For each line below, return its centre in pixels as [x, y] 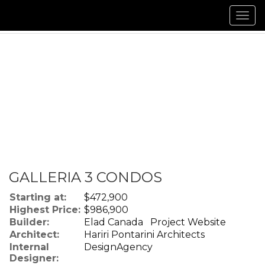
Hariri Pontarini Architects [144, 235]
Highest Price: [45, 210]
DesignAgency [118, 247]
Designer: [34, 258]
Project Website [188, 222]
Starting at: [38, 197]
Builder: [29, 222]
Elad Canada [117, 222]
